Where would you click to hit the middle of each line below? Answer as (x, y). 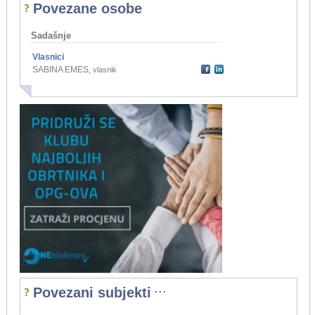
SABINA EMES (60, 70)
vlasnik (104, 70)
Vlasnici (48, 57)
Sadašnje (51, 36)
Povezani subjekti (92, 293)
